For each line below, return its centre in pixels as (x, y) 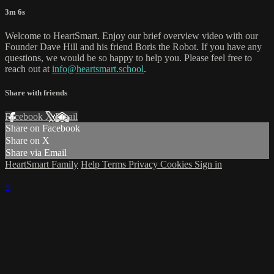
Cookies (177, 165)
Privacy (144, 165)
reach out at (28, 69)
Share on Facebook (43, 128)
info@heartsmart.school (98, 69)
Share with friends (36, 93)
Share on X (28, 141)
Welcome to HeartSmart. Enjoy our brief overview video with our (131, 36)
